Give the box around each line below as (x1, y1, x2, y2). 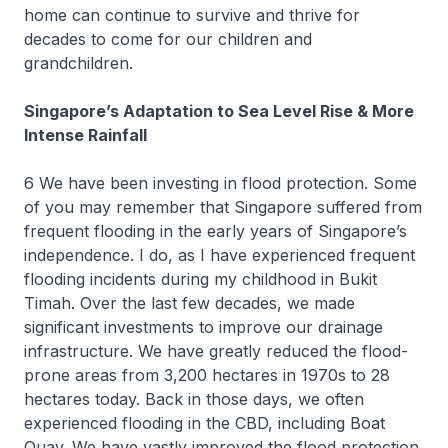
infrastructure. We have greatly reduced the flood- (24, 341, 408, 361)
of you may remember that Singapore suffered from (24, 197, 422, 217)
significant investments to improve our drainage (24, 317, 383, 337)
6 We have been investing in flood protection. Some (24, 173, 417, 193)
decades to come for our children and (24, 29, 312, 49)
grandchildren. (24, 53, 133, 73)
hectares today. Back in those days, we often (24, 389, 364, 409)
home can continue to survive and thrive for (24, 5, 360, 25)
